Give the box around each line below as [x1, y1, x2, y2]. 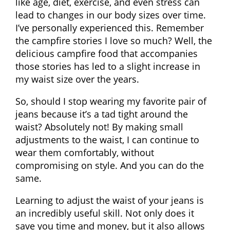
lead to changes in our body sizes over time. [15, 8, 206, 21]
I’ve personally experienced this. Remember [15, 21, 204, 34]
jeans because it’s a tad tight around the [15, 107, 188, 120]
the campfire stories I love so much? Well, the [15, 34, 212, 47]
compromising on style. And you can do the [15, 159, 204, 171]
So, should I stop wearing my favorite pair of [15, 94, 206, 107]
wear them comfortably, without [15, 146, 154, 159]
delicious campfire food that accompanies [15, 47, 198, 60]
